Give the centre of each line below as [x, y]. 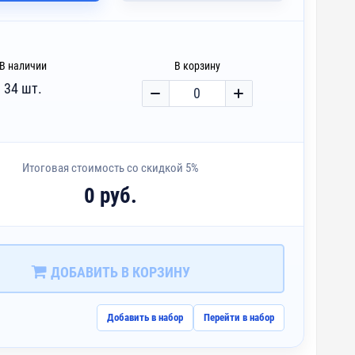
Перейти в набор [239, 318]
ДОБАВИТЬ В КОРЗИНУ [118, 273]
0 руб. [111, 195]
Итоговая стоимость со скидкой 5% [111, 168]
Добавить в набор [145, 318]
